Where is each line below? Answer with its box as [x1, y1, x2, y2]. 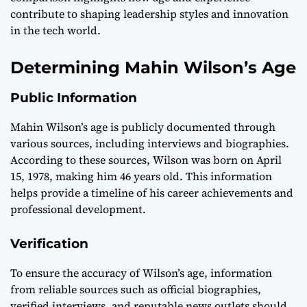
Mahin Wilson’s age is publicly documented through [10, 119, 275, 135]
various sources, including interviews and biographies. [10, 136, 289, 151]
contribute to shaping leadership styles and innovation [10, 6, 288, 22]
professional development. [10, 201, 146, 217]
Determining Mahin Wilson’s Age [10, 58, 296, 78]
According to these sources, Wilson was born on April [10, 152, 282, 168]
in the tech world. [10, 23, 101, 38]
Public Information [10, 90, 137, 106]
